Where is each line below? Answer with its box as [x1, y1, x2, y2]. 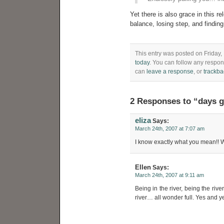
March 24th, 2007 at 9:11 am [135, 172, 204, 178]
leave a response [146, 68, 193, 75]
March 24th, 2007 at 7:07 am [135, 125, 204, 131]
